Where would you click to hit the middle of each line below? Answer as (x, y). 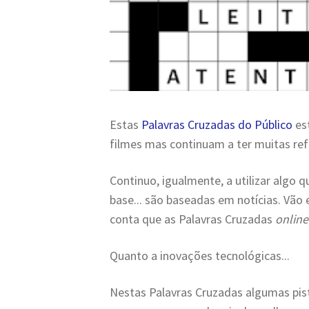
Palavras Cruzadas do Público (217, 124)
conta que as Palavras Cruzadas (192, 219)
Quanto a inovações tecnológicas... (200, 255)
